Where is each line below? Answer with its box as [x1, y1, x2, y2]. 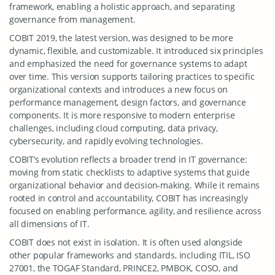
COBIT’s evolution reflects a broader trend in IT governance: [9, 153, 247, 165]
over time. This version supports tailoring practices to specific [9, 71, 255, 82]
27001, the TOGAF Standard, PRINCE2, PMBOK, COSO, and [9, 262, 239, 274]
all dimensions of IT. [9, 218, 90, 230]
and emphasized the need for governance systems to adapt [9, 58, 247, 69]
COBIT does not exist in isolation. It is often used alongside [9, 236, 243, 248]
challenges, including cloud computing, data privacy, [9, 122, 219, 134]
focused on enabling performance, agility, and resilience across [9, 205, 261, 217]
